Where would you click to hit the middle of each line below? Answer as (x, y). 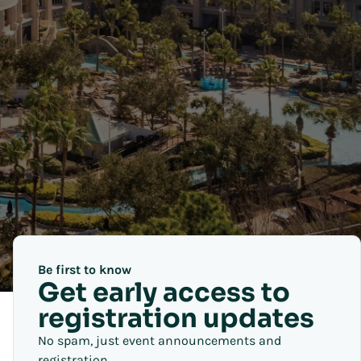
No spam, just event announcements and (160, 340)
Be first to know (85, 270)
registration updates (176, 318)
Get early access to (164, 293)
